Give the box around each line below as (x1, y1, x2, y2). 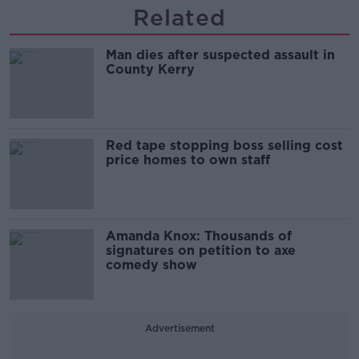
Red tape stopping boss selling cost (106, 138, 343, 154)
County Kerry (106, 62, 195, 78)
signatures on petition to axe (106, 243, 296, 259)
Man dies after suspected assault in (106, 47, 335, 63)
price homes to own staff (106, 152, 270, 168)
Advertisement (144, 322, 215, 335)
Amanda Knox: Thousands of (106, 228, 292, 244)
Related (133, 4, 226, 32)
